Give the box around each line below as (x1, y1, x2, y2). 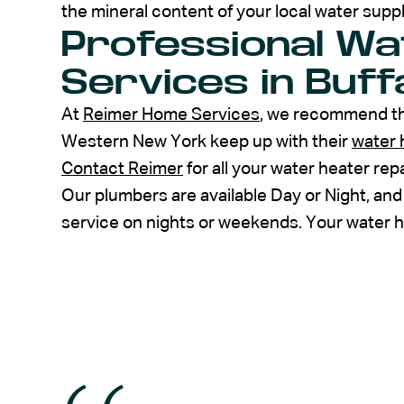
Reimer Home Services (83, 106, 260, 124)
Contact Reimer (61, 160, 183, 178)
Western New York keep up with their (61, 133, 352, 151)
